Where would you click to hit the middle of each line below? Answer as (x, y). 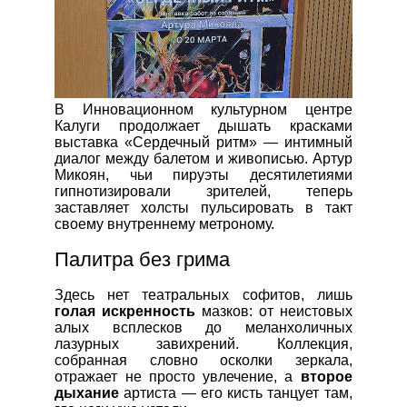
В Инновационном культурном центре (203, 109)
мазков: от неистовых (274, 311)
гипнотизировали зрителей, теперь (203, 191)
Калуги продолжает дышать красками (203, 125)
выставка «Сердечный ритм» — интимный (203, 142)
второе (326, 376)
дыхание (87, 392)
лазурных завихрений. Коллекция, (203, 343)
